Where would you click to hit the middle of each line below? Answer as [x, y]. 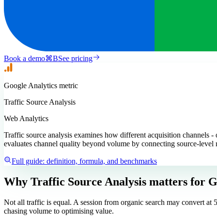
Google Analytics [31, 85]
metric [68, 85]
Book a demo [24, 58]
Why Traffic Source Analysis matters [96, 181]
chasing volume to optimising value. [59, 211]
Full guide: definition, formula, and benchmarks [84, 161]
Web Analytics [26, 118]
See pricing [75, 58]
